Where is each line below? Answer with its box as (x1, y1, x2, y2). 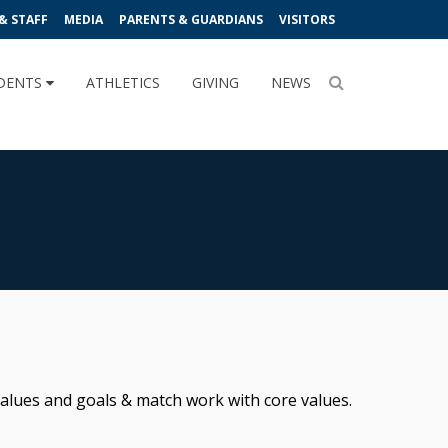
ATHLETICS (86, 73, 160, 92)
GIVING (192, 73, 239, 92)
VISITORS (279, 11, 335, 28)
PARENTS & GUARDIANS (119, 11, 263, 28)
